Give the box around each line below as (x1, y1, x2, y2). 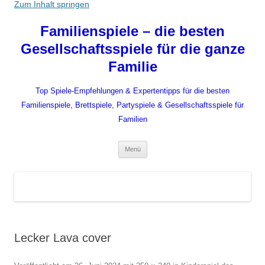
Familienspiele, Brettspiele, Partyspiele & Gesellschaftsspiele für (21, 101, 244, 109)
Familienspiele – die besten (40, 23, 225, 39)
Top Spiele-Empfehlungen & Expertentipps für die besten (35, 86, 230, 95)
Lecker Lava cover (14, 231, 111, 245)
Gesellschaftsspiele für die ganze (20, 41, 245, 57)
